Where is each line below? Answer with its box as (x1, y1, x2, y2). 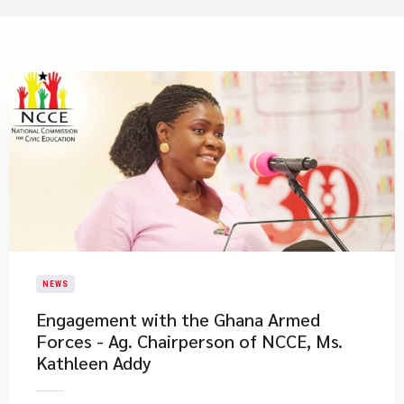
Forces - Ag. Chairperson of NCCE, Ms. (36, 329, 343, 353)
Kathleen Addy (36, 351, 151, 374)
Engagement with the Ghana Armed (36, 308, 320, 331)
